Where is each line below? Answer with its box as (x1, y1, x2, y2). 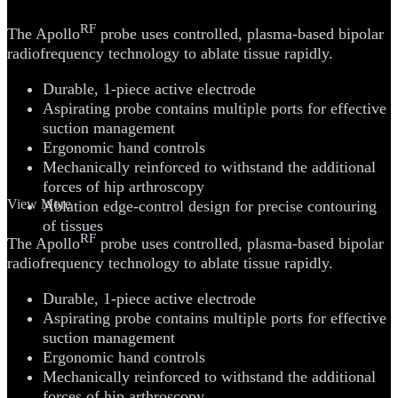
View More (7, 195, 71, 211)
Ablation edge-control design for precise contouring (43, 196, 377, 215)
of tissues (43, 216, 103, 235)
